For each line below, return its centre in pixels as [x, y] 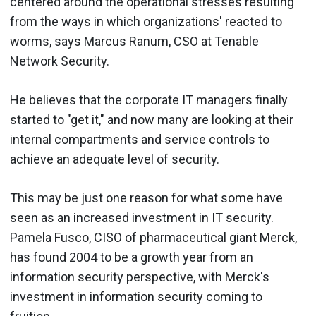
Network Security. [60, 61]
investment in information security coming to [136, 296]
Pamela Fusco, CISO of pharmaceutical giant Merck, [153, 237]
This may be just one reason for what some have [146, 197]
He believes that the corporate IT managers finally [149, 99]
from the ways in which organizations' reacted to [146, 21]
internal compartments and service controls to [140, 139]
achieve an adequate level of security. [115, 159]
